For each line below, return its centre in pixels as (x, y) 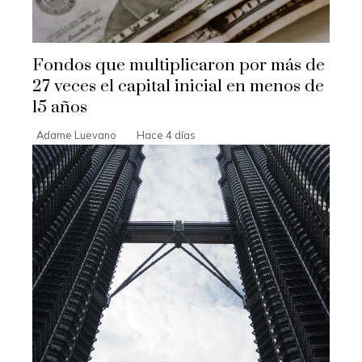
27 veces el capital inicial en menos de (178, 87)
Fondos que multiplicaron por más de (179, 66)
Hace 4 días (166, 135)
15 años (60, 108)
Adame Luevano (76, 135)
